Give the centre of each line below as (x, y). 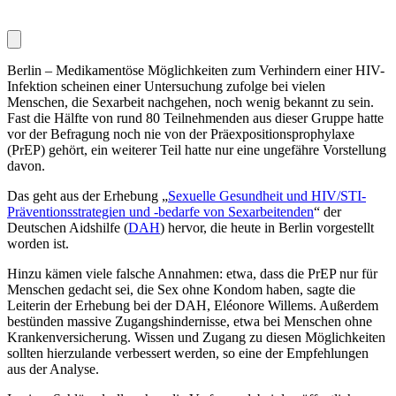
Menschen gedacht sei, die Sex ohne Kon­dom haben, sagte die (181, 289)
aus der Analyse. (53, 369)
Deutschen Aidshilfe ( (68, 227)
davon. (26, 165)
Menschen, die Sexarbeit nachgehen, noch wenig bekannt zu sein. (190, 102)
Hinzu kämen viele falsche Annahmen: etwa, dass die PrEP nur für (192, 273)
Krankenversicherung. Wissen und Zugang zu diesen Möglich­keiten (196, 337)
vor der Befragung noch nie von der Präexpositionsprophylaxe (181, 133)
